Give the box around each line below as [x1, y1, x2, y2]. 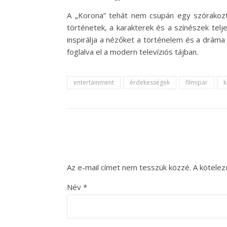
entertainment [73, 78, 114, 87]
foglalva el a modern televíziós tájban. [67, 47, 198, 57]
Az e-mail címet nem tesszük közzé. [67, 162, 191, 172]
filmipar [185, 78, 208, 87]
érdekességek [130, 78, 170, 87]
